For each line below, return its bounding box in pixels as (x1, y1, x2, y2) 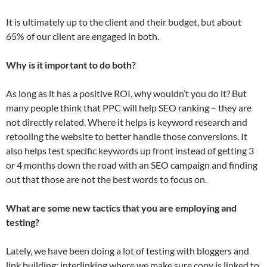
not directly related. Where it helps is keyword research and (6, 116, 247, 128)
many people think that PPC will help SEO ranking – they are (6, 102, 252, 113)
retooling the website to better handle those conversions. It (6, 131, 247, 142)
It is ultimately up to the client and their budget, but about (6, 16, 241, 27)
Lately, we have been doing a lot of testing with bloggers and (6, 245, 249, 256)
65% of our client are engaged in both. (6, 30, 159, 42)
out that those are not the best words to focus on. (6, 173, 207, 185)
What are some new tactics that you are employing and (6, 202, 237, 213)
